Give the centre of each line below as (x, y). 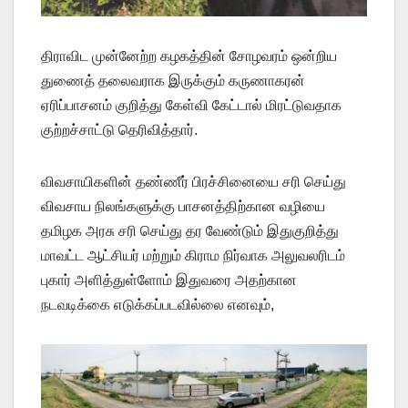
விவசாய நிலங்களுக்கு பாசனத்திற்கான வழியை (183, 206)
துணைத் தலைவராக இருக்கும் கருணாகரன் (173, 80)
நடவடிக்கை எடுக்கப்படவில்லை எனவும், (158, 304)
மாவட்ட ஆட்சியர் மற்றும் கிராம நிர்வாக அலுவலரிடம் (193, 255)
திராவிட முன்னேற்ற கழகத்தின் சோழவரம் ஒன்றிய (189, 56)
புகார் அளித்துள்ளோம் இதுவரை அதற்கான (169, 280)
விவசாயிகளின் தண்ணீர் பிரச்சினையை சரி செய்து (194, 181)
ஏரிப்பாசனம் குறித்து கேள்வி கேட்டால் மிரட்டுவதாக (191, 105)
